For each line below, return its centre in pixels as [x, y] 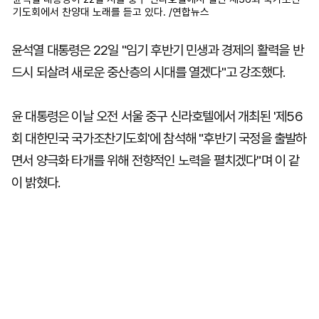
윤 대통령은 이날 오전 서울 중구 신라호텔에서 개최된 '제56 [157, 116]
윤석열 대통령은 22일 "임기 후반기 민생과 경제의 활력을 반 [157, 50]
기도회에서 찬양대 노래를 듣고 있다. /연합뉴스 [111, 12]
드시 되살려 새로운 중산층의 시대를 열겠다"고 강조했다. [148, 72]
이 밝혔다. [36, 183]
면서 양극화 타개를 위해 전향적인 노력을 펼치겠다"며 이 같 [156, 161]
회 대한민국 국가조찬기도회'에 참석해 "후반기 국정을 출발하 [159, 138]
